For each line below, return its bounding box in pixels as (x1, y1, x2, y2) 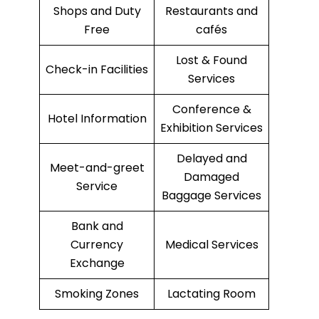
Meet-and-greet (49, 159, 145, 177)
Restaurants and (165, 3, 258, 20)
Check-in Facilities (46, 61, 148, 78)
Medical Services (164, 236, 258, 253)
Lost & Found (176, 52, 247, 69)
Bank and (70, 218, 123, 235)
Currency (70, 236, 123, 253)
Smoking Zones (55, 286, 139, 303)
